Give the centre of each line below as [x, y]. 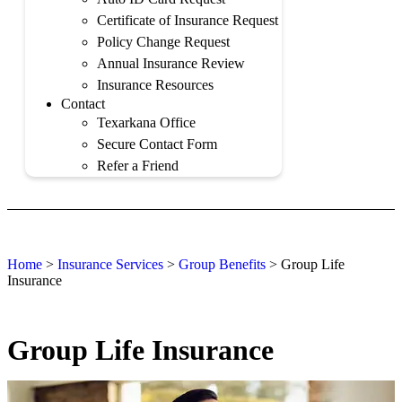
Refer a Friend [138, 165]
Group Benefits [222, 264]
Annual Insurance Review [171, 63]
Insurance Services [110, 264]
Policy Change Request [163, 41]
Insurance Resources [155, 84]
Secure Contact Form [157, 144]
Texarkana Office [146, 122]
